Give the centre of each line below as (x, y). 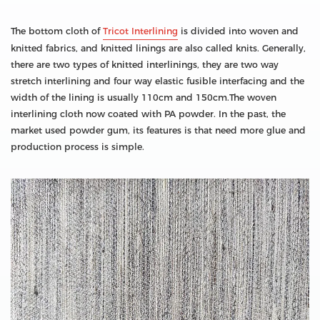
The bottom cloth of (57, 31)
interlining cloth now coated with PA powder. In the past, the (148, 114)
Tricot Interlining (140, 31)
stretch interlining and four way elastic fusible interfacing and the (157, 81)
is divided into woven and (238, 31)
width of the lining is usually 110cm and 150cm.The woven (144, 98)
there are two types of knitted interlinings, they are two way (145, 65)
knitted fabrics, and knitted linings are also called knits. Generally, (158, 49)
